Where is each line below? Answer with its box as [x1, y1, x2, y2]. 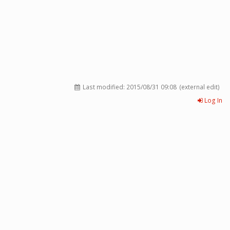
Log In [203, 96, 222, 105]
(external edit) [179, 83, 220, 91]
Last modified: [81, 83, 126, 91]
